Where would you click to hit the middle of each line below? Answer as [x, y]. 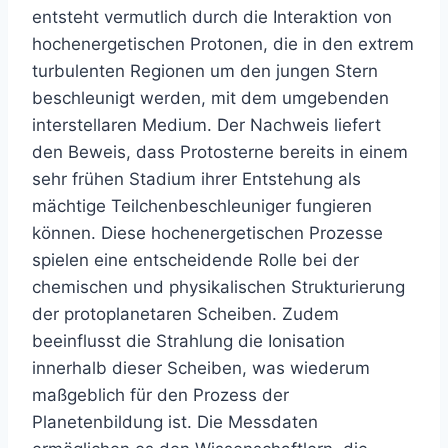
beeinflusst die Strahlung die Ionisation [188, 341]
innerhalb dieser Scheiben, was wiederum [201, 368]
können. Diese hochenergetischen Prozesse [207, 233]
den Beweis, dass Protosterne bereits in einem [220, 152]
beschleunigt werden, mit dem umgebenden [210, 98]
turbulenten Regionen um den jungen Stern [205, 71]
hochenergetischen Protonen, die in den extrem [223, 44]
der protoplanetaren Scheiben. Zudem [185, 314]
